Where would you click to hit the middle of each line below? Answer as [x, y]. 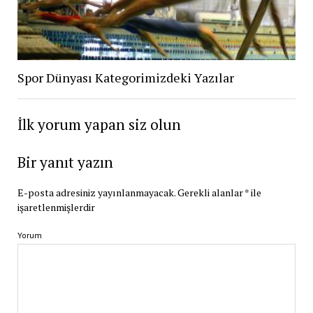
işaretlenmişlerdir [56, 207]
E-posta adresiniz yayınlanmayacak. [96, 192]
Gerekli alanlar [211, 192]
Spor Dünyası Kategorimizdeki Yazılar [125, 77]
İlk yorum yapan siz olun [99, 124]
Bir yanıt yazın [65, 162]
